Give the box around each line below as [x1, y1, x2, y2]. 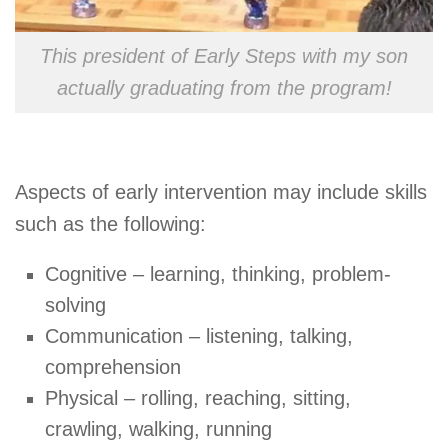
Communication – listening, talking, [45, 324, 353, 347]
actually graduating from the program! [56, 77, 392, 100]
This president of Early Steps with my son [40, 45, 408, 68]
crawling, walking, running [45, 417, 272, 440]
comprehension [45, 355, 181, 378]
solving [45, 293, 106, 316]
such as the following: [15, 212, 206, 235]
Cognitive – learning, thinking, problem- [45, 262, 391, 285]
